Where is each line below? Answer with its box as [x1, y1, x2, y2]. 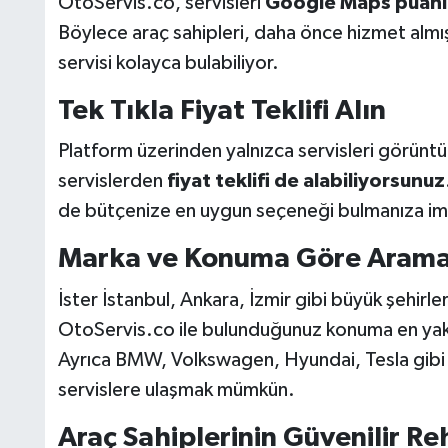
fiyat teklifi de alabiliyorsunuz [166, 171, 445, 192]
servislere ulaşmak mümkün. [57, 379, 295, 400]
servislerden [57, 171, 167, 192]
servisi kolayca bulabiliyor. [57, 52, 279, 73]
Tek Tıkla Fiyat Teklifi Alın [57, 96, 386, 125]
